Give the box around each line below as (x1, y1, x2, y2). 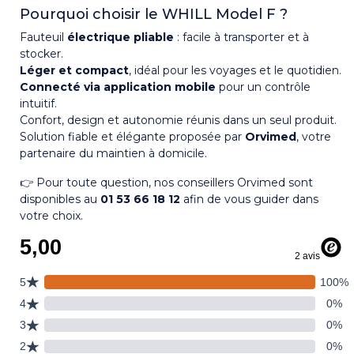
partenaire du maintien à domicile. (20, 145, 207, 160)
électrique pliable (67, 29, 174, 44)
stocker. (20, 46, 63, 61)
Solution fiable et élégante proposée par (20, 129, 245, 144)
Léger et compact (20, 62, 129, 77)
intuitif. (20, 96, 57, 111)
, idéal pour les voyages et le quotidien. (129, 62, 341, 77)
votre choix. (20, 208, 83, 223)
